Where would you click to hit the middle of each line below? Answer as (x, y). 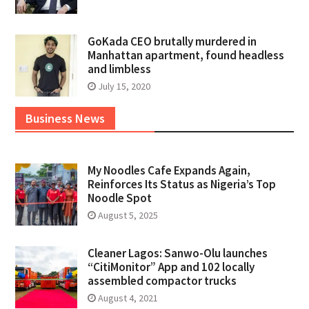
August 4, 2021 (128, 298)
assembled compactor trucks (162, 280)
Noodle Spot (119, 198)
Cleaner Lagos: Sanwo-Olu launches (177, 253)
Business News (65, 118)
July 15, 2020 (124, 86)
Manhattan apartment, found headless (186, 55)
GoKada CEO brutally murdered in (172, 41)
